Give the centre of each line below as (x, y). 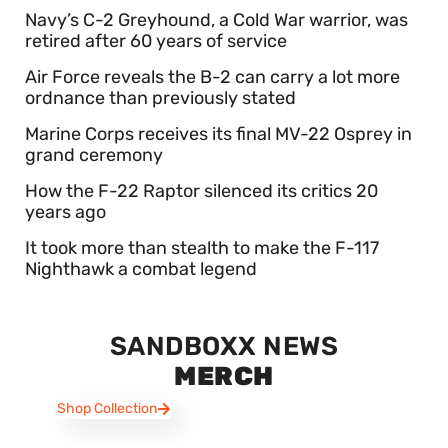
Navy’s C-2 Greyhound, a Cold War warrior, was (216, 20)
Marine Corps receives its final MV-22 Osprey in (218, 134)
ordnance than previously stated (160, 98)
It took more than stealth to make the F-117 (202, 248)
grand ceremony (94, 155)
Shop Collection (107, 409)
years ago (65, 212)
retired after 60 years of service (156, 41)
